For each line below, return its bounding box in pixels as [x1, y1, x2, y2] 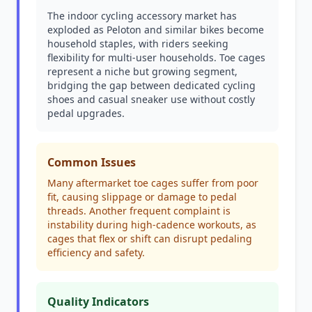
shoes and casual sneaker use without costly [47, 93, 255, 106]
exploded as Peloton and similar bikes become [47, 23, 264, 36]
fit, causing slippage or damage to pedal [47, 190, 237, 203]
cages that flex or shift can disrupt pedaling [47, 232, 252, 245]
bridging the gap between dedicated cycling [47, 79, 256, 92]
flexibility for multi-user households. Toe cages [47, 51, 265, 64]
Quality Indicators [47, 294, 149, 309]
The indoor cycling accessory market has [47, 9, 237, 22]
